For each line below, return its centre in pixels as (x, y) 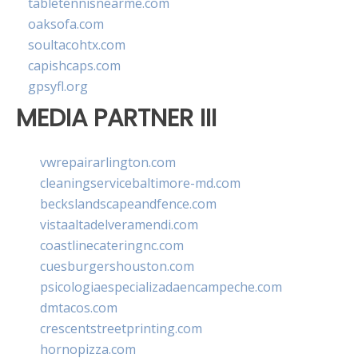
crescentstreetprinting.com (121, 328)
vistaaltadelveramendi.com (119, 224)
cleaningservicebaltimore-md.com (140, 183)
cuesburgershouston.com (117, 266)
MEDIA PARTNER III (116, 118)
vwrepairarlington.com (108, 162)
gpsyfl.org (58, 87)
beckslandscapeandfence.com (128, 203)
